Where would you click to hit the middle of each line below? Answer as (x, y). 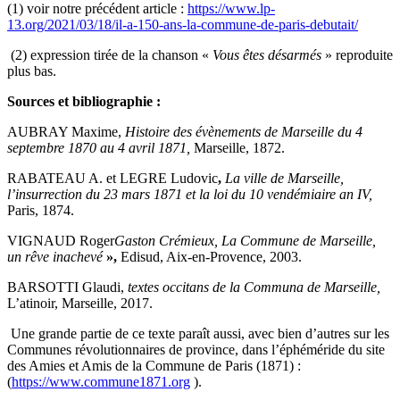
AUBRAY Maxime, (66, 131)
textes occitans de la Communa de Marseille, (254, 287)
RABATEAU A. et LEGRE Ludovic (112, 178)
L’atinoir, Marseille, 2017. (80, 303)
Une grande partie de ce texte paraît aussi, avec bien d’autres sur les (198, 333)
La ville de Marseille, (284, 178)
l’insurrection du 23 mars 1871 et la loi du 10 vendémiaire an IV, (190, 194)
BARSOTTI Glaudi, (67, 287)
